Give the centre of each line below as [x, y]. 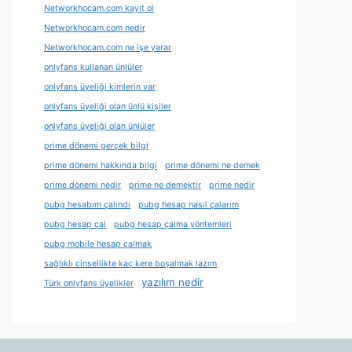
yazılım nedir [172, 282]
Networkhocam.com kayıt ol [99, 8]
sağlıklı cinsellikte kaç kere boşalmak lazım [130, 264]
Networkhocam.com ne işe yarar [108, 48]
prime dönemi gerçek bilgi [96, 146]
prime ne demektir [165, 185]
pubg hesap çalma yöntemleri [173, 224]
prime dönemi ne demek [213, 165]
